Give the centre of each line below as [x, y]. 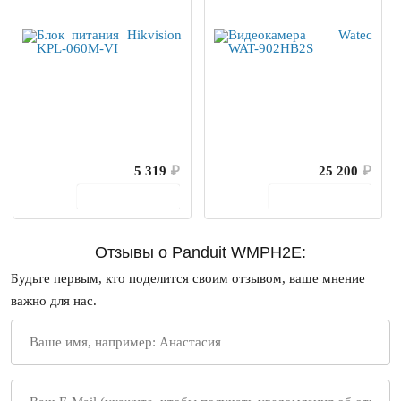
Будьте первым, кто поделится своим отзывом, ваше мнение [188, 279]
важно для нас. [54, 301]
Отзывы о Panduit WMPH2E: [200, 253]
